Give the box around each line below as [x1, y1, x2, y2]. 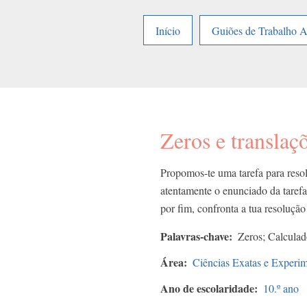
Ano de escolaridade [160, 280, 254, 297]
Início [156, 23, 180, 38]
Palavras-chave [160, 228, 229, 245]
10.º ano [263, 281, 299, 296]
